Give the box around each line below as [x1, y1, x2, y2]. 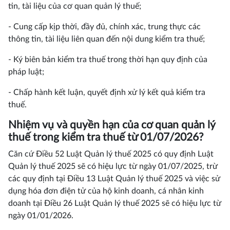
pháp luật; [8, 68, 44, 76]
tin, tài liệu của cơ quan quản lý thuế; [8, 2, 141, 10]
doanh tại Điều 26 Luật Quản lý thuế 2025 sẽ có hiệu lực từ [8, 199, 221, 207]
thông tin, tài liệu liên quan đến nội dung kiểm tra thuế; [8, 35, 205, 43]
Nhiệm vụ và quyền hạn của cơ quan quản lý [8, 120, 215, 130]
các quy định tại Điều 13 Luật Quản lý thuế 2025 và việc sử [8, 175, 220, 183]
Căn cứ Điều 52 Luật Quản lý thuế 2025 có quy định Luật [8, 150, 214, 158]
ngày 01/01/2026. [8, 212, 73, 220]
